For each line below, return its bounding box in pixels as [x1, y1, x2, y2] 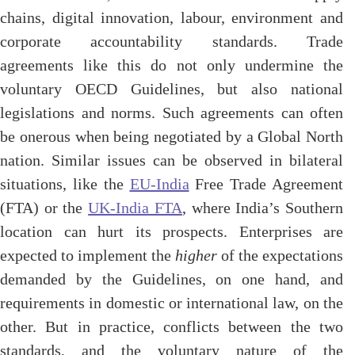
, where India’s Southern [181, 199, 344, 216]
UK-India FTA [88, 199, 182, 216]
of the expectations [221, 246, 343, 264]
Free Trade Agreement [189, 175, 343, 193]
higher [175, 246, 221, 264]
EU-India [129, 175, 189, 193]
